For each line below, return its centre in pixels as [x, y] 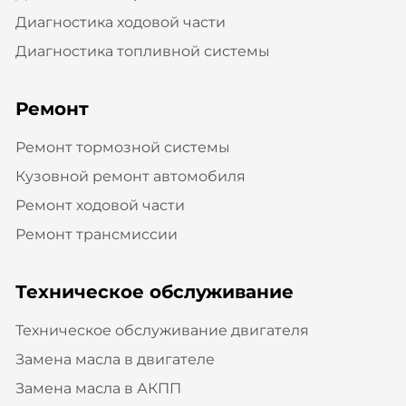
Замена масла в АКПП [98, 388]
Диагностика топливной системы [142, 51]
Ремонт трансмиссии [96, 234]
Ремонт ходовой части [100, 205]
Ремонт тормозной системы [122, 147]
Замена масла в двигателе [115, 359]
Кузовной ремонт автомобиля [130, 176]
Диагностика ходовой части [120, 22]
